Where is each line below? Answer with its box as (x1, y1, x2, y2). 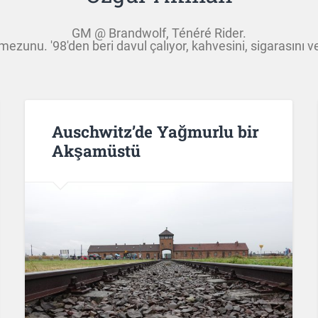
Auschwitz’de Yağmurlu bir (51, 120, 259, 142)
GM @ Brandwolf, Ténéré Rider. (72, 26, 246, 41)
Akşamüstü (51, 139, 141, 161)
